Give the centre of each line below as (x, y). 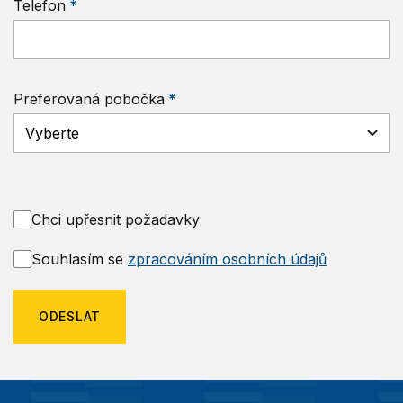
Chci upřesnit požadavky (116, 220)
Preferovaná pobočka (89, 99)
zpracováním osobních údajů (227, 260)
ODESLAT (70, 317)
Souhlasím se (80, 260)
